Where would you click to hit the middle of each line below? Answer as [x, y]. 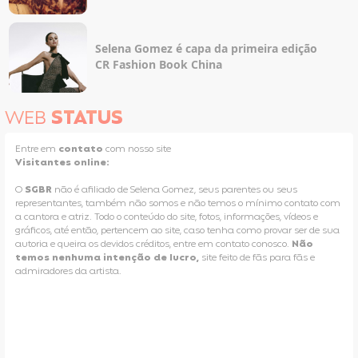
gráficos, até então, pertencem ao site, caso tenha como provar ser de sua [177, 231]
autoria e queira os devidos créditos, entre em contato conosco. [153, 245]
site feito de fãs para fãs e [258, 258]
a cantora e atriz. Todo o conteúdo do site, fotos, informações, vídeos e [167, 217]
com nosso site [138, 149]
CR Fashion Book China [159, 64]
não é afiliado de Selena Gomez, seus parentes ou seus [175, 190]
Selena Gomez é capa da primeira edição [206, 48]
